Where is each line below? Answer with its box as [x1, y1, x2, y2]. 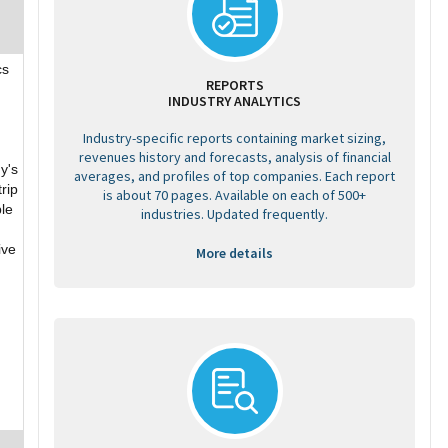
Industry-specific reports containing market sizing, [83, 129, 386, 147]
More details [196, 244, 273, 262]
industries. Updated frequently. [141, 205, 328, 223]
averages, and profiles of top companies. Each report [74, 167, 395, 185]
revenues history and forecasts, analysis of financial [78, 148, 391, 166]
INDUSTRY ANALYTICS [168, 92, 301, 110]
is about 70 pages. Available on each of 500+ [103, 186, 366, 204]
